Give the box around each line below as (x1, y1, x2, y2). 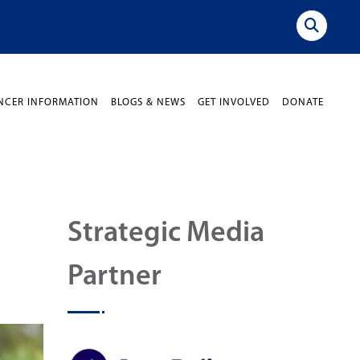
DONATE (282, 96, 324, 108)
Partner (67, 262, 162, 292)
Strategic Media (67, 219, 264, 248)
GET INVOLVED (198, 96, 270, 108)
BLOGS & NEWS (111, 96, 186, 108)
